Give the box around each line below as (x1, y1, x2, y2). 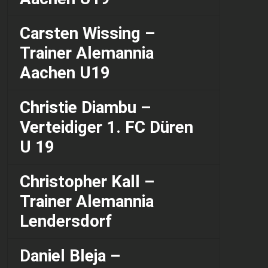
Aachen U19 (20, 63, 110, 83)
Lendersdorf (20, 211, 112, 232)
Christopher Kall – (20, 172, 154, 192)
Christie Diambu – (20, 98, 151, 118)
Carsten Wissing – (20, 23, 155, 44)
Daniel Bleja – (20, 246, 120, 266)
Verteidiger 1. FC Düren (20, 117, 193, 138)
